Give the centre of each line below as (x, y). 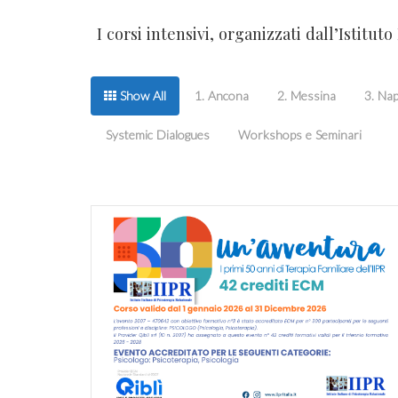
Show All (143, 96)
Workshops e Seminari (300, 135)
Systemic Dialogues (158, 135)
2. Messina (306, 96)
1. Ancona (222, 96)
